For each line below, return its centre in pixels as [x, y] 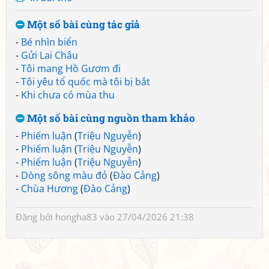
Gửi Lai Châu [50, 55]
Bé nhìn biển [49, 42]
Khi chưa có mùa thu [68, 95]
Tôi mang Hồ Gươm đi [71, 68]
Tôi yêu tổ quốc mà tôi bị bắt [86, 82]
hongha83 [76, 217]
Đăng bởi [35, 217]
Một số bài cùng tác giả [82, 24]
